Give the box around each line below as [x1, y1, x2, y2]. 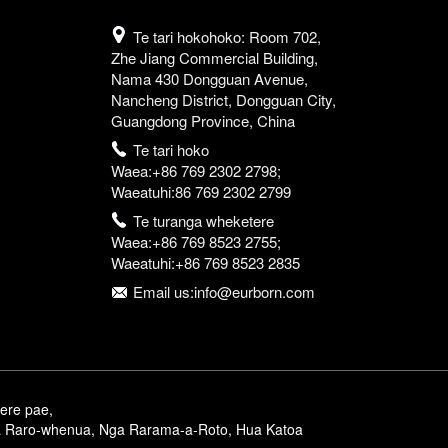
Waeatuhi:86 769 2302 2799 [110, 181, 291, 203]
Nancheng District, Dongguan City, [110, 89, 336, 111]
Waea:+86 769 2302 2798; [110, 160, 281, 182]
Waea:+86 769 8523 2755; [110, 231, 281, 253]
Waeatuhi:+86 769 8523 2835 [110, 252, 300, 274]
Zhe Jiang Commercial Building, [110, 47, 318, 69]
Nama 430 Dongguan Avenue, [110, 68, 308, 90]
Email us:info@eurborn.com [133, 281, 316, 303]
